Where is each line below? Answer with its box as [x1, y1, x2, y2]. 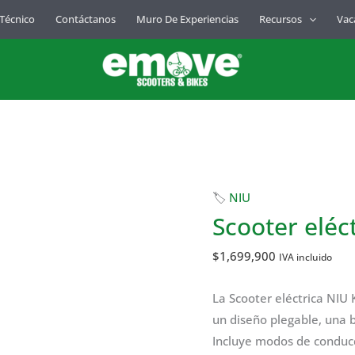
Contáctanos [55, 12, 116, 26]
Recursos [259, 12, 302, 26]
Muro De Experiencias [136, 12, 239, 26]
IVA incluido [279, 250, 332, 264]
